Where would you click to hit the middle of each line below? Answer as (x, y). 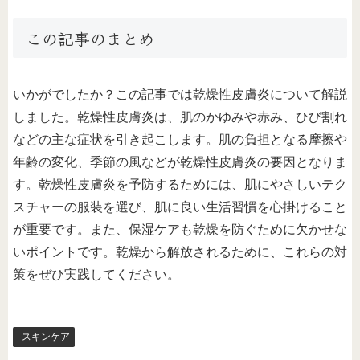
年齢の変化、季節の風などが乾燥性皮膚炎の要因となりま (180, 162)
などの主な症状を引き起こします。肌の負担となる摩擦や (180, 139)
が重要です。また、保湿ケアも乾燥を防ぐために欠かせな (180, 229)
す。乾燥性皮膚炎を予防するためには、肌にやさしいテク (180, 184)
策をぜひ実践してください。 (96, 274)
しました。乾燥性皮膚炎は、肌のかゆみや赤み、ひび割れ (180, 117)
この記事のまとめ (90, 38)
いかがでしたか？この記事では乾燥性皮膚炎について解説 (180, 94)
